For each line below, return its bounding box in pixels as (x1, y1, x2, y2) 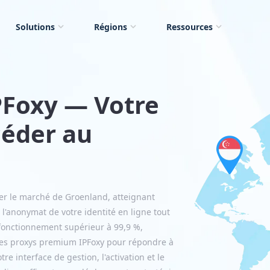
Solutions (16, 21, 55, 33)
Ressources (166, 21, 213, 33)
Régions (94, 21, 127, 33)
